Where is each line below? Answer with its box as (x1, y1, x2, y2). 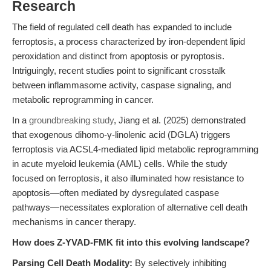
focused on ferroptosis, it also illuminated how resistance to (12, 173, 244, 183)
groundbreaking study (29, 115, 114, 125)
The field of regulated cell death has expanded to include (12, 22, 232, 32)
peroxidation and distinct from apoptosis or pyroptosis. (12, 51, 224, 61)
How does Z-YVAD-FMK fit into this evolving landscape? (12, 237, 250, 247)
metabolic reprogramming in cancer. (12, 94, 154, 105)
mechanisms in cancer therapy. (12, 217, 136, 227)
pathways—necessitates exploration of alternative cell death (12, 202, 247, 212)
